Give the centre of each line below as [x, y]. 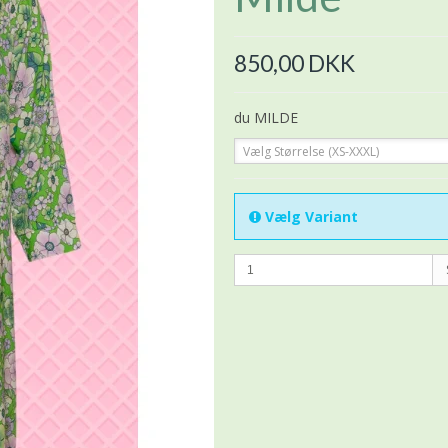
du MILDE [266, 117]
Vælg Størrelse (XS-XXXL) [311, 151]
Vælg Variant [309, 216]
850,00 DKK [294, 63]
